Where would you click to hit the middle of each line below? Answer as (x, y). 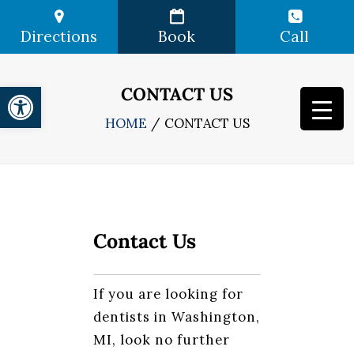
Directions (59, 36)
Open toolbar (49, 94)
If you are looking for (168, 294)
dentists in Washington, (177, 317)
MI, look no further (162, 340)
